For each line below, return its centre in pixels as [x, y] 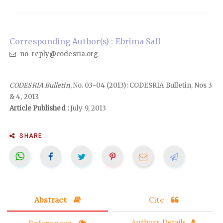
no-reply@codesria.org [58, 54]
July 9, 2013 [87, 108]
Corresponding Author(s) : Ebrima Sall [85, 41]
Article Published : [39, 108]
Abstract [52, 199]
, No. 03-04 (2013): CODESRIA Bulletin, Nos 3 [141, 85]
